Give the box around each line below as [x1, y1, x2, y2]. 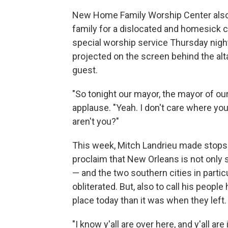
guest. [72, 64, 98, 75]
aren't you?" [72, 116, 119, 127]
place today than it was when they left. [72, 194, 226, 206]
